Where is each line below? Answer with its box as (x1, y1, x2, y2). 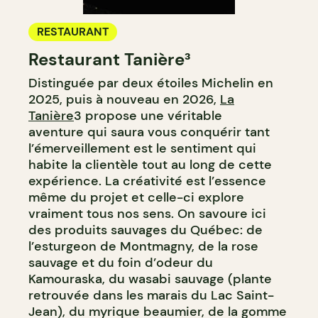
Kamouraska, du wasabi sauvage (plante (28, 270, 272, 287)
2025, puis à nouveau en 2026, (28, 90, 220, 108)
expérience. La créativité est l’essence (28, 172, 266, 190)
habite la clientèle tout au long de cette (28, 155, 272, 173)
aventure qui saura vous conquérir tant (28, 123, 270, 141)
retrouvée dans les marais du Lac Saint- (28, 286, 274, 304)
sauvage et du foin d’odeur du (28, 253, 213, 271)
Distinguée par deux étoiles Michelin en (28, 74, 273, 92)
